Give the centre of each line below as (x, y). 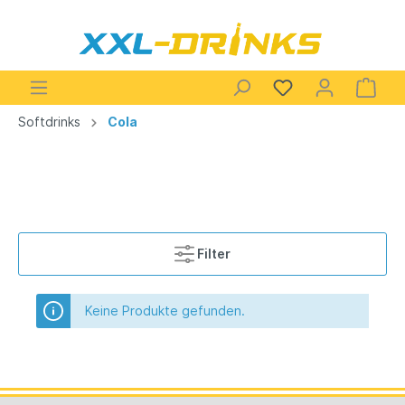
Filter (214, 254)
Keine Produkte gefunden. (165, 311)
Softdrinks (49, 122)
